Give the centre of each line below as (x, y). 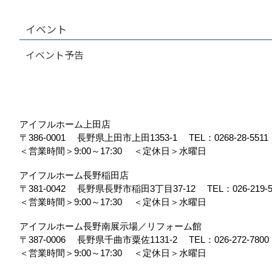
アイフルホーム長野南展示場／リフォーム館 (110, 226)
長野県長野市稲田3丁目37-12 (140, 189)
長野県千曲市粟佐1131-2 (131, 240)
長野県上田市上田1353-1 (131, 138)
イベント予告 (55, 55)
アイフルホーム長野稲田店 (74, 175)
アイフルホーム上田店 (65, 124)
